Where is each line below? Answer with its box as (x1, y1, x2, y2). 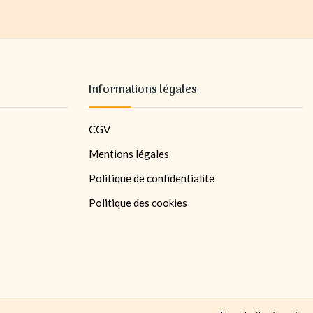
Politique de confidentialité (89, 172, 214, 185)
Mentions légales (89, 147, 169, 161)
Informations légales (89, 81, 197, 100)
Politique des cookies (89, 196, 187, 210)
